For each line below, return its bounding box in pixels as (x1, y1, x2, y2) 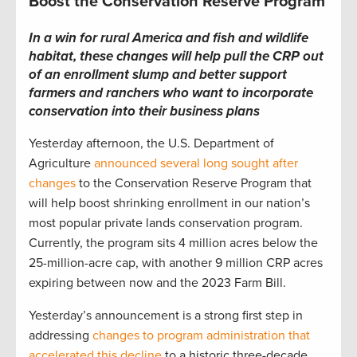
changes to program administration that (92, 328, 310, 344)
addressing (29, 328, 92, 344)
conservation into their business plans (29, 103, 260, 120)
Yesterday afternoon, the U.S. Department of (29, 135, 274, 152)
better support (199, 66, 287, 84)
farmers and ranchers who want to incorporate (29, 84, 313, 102)
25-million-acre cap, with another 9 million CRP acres (29, 255, 323, 272)
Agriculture (29, 155, 94, 172)
